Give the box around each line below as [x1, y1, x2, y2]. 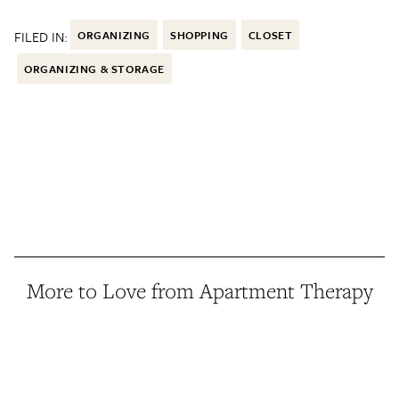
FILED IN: [14, 26, 68, 46]
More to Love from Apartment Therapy [26, 276, 373, 305]
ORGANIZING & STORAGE [24, 60, 165, 77]
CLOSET [248, 26, 293, 43]
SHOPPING [170, 26, 229, 43]
